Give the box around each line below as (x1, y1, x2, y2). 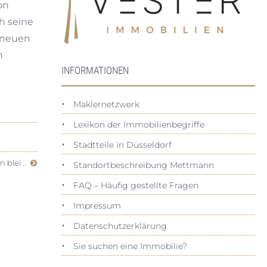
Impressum (73, 200, 121, 211)
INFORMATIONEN (61, 64, 129, 76)
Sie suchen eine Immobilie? (73, 241, 187, 252)
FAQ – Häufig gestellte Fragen (73, 180, 198, 191)
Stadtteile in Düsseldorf (73, 139, 172, 150)
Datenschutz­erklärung (73, 221, 167, 231)
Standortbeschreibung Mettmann (73, 160, 214, 170)
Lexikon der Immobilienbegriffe (73, 119, 204, 130)
